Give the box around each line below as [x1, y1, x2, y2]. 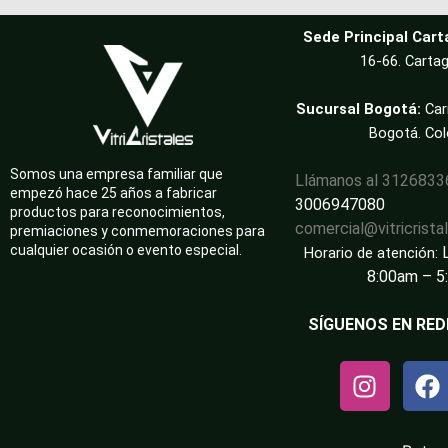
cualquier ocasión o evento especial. [10, 242, 242, 259]
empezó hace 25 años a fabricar [10, 185, 217, 202]
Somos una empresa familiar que [10, 166, 223, 183]
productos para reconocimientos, [10, 204, 225, 221]
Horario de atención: [303, 244, 438, 263]
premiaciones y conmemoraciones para [10, 223, 265, 240]
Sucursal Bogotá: [295, 100, 425, 119]
